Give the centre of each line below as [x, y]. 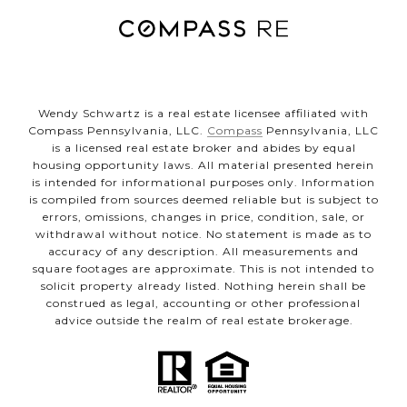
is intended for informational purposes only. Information [203, 183]
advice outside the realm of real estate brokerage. [203, 321]
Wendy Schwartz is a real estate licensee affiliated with [203, 114]
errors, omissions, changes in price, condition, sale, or [203, 217]
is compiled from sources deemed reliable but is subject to [203, 200]
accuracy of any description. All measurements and [203, 252]
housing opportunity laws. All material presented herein [203, 165]
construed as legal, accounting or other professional [203, 303]
